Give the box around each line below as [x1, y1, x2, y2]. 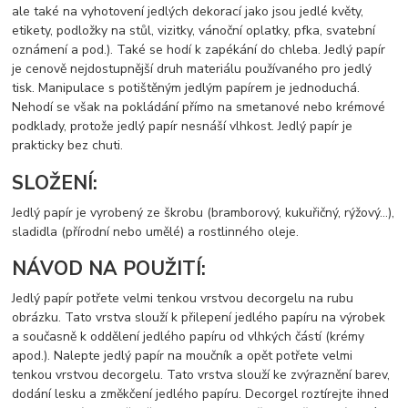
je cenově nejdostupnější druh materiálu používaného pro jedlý [12, 60, 372, 78]
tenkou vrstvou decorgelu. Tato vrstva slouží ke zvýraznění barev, [12, 365, 391, 383]
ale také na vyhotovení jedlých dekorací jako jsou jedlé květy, [12, 3, 364, 21]
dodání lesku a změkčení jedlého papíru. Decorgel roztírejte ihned [12, 384, 390, 403]
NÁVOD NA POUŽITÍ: [12, 256, 207, 282]
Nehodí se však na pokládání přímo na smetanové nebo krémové [12, 98, 386, 117]
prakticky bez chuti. [12, 137, 124, 155]
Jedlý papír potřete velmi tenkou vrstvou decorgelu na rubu [12, 289, 354, 307]
